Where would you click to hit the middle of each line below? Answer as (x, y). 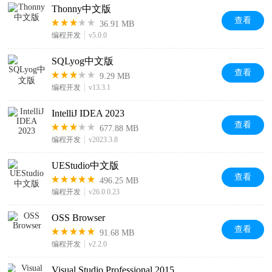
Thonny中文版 (82, 9)
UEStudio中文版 (86, 165)
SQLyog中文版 (83, 61)
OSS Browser (79, 218)
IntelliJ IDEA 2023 (88, 113)
